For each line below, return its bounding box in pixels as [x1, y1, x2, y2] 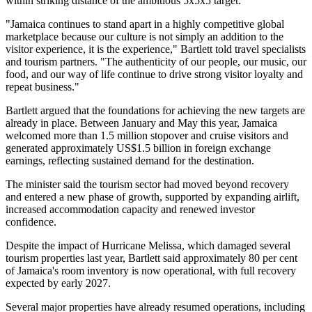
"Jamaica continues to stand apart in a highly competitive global [6, 17, 284, 30]
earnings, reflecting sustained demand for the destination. [6, 154, 254, 166]
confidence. [6, 215, 56, 228]
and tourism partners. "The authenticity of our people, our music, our [6, 55, 306, 68]
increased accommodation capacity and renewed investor [6, 203, 255, 215]
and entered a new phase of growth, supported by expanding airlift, [6, 190, 299, 203]
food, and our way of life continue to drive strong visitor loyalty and [6, 68, 303, 80]
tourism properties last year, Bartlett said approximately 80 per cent [6, 251, 297, 264]
